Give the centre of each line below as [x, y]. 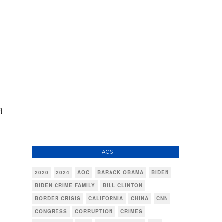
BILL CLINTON [123, 185]
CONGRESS [51, 211]
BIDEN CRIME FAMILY [65, 185]
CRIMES [132, 211]
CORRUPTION [94, 211]
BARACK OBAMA [120, 172]
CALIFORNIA [106, 198]
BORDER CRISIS [58, 198]
